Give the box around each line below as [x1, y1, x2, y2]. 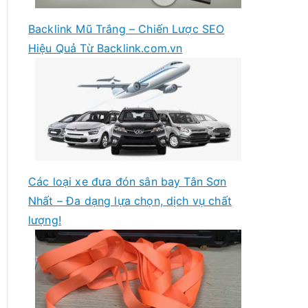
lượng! [28, 212, 61, 227]
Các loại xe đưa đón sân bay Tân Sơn [28, 174, 227, 188]
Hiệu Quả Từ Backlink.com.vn [28, 41, 183, 55]
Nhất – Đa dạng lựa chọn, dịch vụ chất [28, 193, 232, 208]
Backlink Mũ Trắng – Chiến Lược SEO [28, 21, 225, 36]
